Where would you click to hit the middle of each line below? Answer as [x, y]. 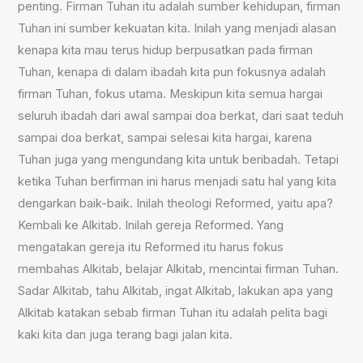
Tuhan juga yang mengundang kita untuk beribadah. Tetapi [179, 160]
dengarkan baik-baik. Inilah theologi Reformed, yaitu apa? [176, 204]
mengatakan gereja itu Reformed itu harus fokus [151, 248]
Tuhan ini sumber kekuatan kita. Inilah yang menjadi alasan [177, 29]
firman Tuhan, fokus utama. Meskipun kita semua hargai [171, 94]
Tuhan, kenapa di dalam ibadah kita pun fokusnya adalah [172, 73]
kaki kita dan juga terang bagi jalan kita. [126, 335]
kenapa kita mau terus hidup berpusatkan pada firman [166, 51]
